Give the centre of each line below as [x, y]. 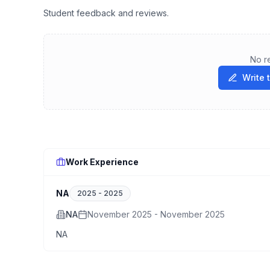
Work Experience [102, 162]
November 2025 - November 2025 [156, 214]
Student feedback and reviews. [106, 13]
